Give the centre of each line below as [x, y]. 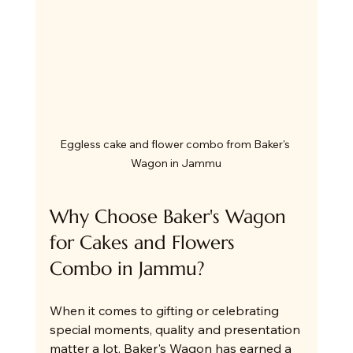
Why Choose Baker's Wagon [170, 217]
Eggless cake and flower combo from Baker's [176, 145]
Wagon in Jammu [176, 163]
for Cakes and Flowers [145, 243]
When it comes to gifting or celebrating [165, 311]
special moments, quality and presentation [176, 330]
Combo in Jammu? [127, 269]
